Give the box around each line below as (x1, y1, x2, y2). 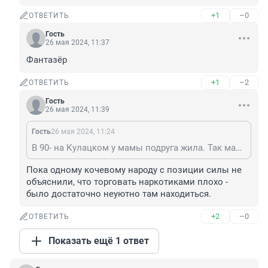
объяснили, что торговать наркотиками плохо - (26, 176, 228, 188)
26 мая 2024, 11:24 (51, 127, 115, 136)
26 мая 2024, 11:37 (45, 38, 109, 47)
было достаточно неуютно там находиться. (26, 188, 211, 200)
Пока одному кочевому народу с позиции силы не (26, 165, 242, 176)
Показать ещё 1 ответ (48, 235, 149, 247)
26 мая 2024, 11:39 (45, 105, 109, 114)
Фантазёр (26, 54, 67, 66)
